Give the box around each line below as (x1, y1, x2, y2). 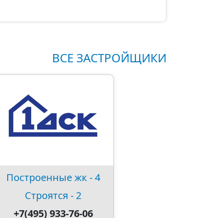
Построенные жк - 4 (6, 171, 100, 184)
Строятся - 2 (25, 189, 81, 202)
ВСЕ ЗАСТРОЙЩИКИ (52, 50, 166, 66)
